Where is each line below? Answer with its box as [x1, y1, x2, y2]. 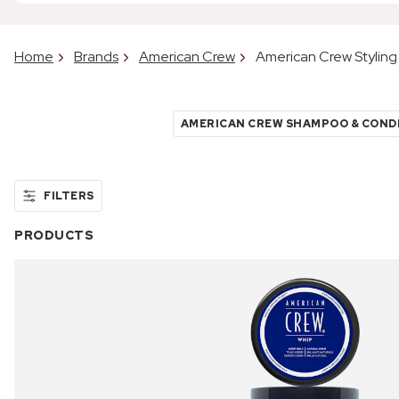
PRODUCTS [14, 226, 94, 243]
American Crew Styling [256, 46, 397, 66]
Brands [74, 46, 118, 66]
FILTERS [44, 188, 94, 203]
